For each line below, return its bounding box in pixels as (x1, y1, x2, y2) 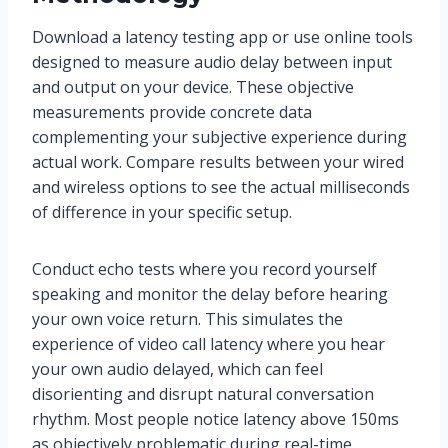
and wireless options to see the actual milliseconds (32, 175, 410, 198)
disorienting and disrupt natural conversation (32, 382, 374, 405)
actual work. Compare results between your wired (32, 150, 404, 173)
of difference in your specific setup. (32, 200, 292, 223)
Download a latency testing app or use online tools (32, 25, 413, 48)
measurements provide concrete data (32, 100, 312, 123)
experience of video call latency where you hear (32, 332, 385, 355)
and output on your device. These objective (32, 75, 354, 98)
